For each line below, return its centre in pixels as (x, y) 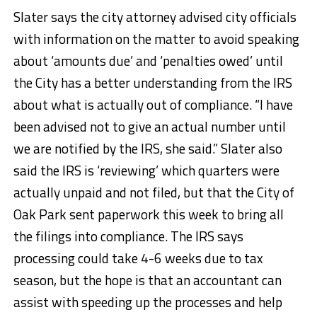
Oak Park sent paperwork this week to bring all (148, 214)
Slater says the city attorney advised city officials (155, 16)
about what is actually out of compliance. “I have (153, 104)
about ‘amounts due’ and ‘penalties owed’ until (148, 60)
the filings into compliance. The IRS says (128, 236)
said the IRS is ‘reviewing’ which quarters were (146, 170)
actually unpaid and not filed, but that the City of (154, 192)
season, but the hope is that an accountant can (147, 279)
